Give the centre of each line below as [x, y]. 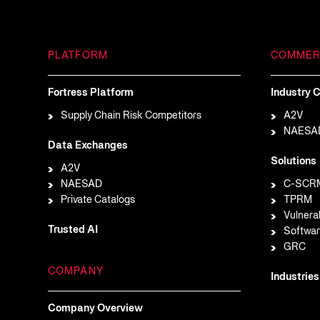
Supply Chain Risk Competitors [131, 116]
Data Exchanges [88, 146]
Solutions [293, 162]
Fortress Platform [91, 93]
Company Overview [95, 309]
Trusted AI [73, 230]
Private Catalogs [98, 200]
